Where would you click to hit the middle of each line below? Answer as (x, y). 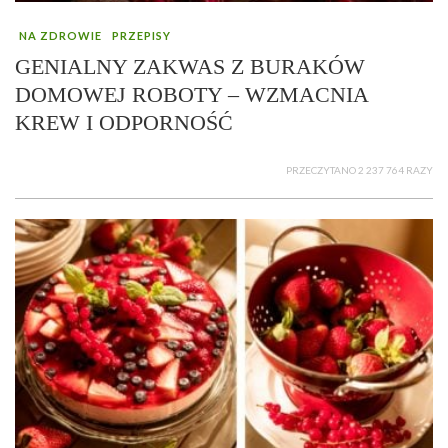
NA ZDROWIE (60, 35)
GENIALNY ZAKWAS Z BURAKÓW (190, 66)
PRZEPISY (141, 35)
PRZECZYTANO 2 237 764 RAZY (359, 169)
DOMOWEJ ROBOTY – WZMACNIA (191, 94)
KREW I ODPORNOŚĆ (124, 122)
